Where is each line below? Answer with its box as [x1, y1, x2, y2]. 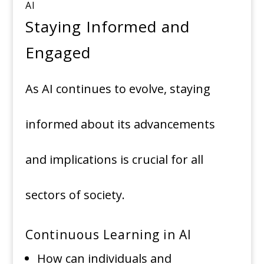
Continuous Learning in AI [25, 226, 192, 243]
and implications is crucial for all [25, 151, 203, 168]
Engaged [25, 42, 91, 64]
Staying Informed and [25, 16, 190, 38]
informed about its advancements [25, 116, 215, 133]
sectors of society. [25, 187, 125, 203]
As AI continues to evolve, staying [25, 81, 210, 97]
